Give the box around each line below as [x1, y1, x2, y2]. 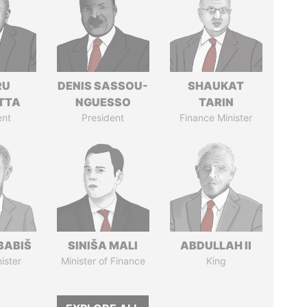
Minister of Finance [60, 255, 145, 267]
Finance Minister [180, 112, 253, 123]
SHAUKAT [188, 79, 245, 93]
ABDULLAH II [180, 238, 252, 252]
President [82, 112, 125, 123]
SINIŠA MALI [68, 238, 138, 252]
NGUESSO [75, 95, 131, 109]
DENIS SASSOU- [58, 79, 149, 93]
